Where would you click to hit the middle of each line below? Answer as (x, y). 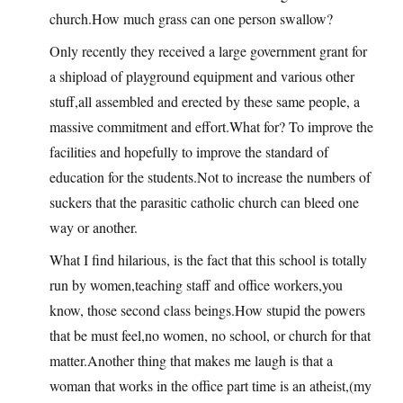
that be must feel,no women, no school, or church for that (210, 336)
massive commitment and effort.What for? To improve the (211, 127)
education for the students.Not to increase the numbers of (210, 177)
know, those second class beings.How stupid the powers (207, 310)
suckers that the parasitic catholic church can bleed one (204, 202)
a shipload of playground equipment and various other (202, 76)
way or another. (94, 228)
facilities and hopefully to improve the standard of (189, 152)
